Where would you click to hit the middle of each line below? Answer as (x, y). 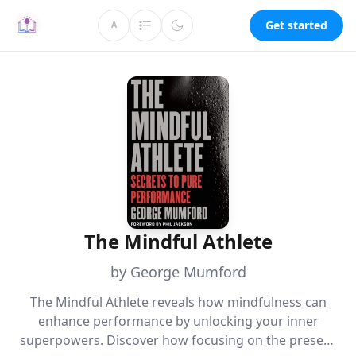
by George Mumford (178, 272)
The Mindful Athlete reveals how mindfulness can (178, 302)
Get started (296, 25)
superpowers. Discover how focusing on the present (178, 340)
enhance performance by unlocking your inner (178, 321)
